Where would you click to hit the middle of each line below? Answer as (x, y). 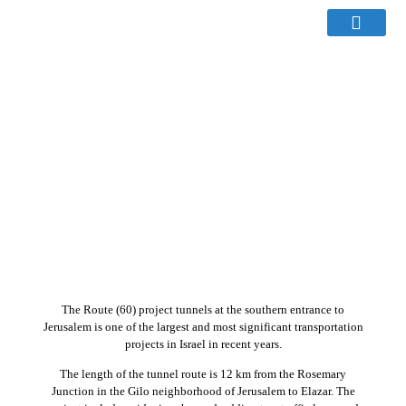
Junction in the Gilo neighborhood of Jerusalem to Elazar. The (203, 391)
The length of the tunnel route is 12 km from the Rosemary (203, 374)
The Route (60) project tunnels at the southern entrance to (203, 309)
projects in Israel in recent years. (203, 343)
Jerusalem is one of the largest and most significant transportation (203, 326)
